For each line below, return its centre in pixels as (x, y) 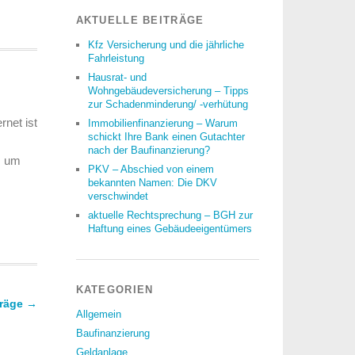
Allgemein (98, 314)
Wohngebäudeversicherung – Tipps (168, 91)
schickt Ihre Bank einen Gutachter (166, 137)
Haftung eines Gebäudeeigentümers (170, 229)
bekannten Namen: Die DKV (152, 183)
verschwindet (118, 196)
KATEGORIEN (115, 290)
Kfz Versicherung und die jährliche (166, 45)
